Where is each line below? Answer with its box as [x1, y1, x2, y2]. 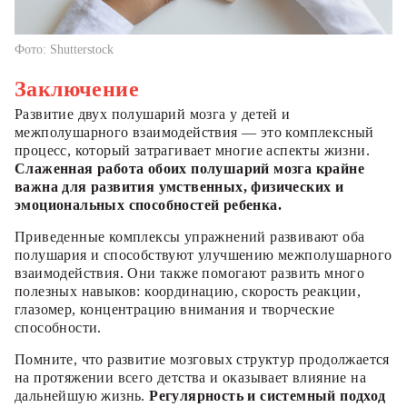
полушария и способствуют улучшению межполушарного [15, 247, 392, 263]
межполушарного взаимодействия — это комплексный [15, 124, 374, 141]
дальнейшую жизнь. [15, 388, 150, 404]
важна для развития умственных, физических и [15, 179, 344, 195]
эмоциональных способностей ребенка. [15, 197, 282, 213]
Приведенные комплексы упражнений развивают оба [15, 229, 365, 245]
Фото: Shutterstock [15, 43, 114, 57]
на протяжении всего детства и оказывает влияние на [15, 370, 366, 386]
